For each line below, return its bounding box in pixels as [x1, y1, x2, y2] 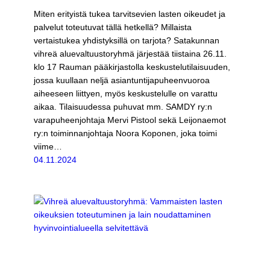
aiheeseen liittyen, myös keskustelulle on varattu [34, 88, 218, 98]
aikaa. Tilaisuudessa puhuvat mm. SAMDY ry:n [34, 101, 212, 111]
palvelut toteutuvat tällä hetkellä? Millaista [34, 22, 192, 32]
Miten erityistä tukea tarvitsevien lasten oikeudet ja [34, 8, 225, 19]
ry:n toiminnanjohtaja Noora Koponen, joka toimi [34, 128, 217, 138]
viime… [34, 141, 62, 151]
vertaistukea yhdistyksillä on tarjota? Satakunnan [34, 35, 219, 45]
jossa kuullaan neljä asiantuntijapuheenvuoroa [34, 75, 210, 85]
